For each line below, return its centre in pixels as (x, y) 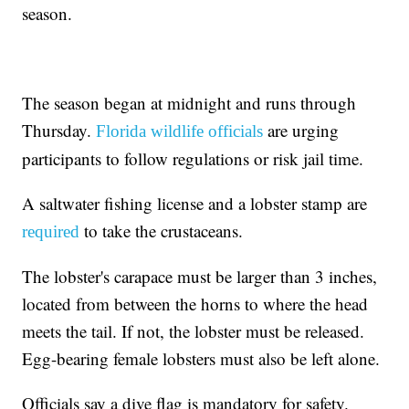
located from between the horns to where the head (195, 304)
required (51, 232)
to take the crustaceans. (162, 231)
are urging (301, 131)
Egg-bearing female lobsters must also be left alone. (201, 359)
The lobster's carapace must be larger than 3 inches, (200, 277)
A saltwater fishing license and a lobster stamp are (195, 204)
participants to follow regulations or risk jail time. (193, 159)
